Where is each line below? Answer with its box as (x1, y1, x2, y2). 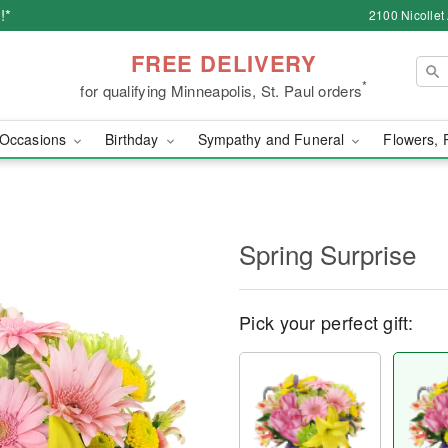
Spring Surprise (239, 235, 416, 272)
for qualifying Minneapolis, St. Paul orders (80, 79, 363, 101)
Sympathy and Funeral (197, 129, 349, 149)
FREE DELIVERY (130, 46, 318, 79)
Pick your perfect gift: (239, 309, 413, 335)
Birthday (105, 129, 163, 149)
